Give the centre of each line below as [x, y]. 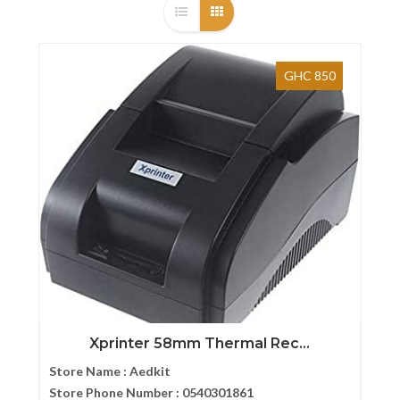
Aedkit [150, 371]
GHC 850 [309, 75]
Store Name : [89, 371]
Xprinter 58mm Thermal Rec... [200, 343]
